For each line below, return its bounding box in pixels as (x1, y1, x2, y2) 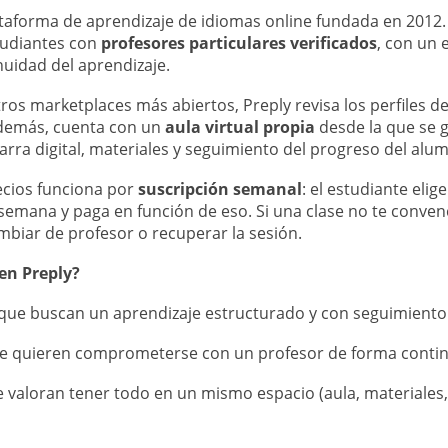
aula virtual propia (165, 116, 316, 139)
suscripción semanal (138, 178, 303, 201)
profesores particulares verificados (101, 32, 378, 55)
